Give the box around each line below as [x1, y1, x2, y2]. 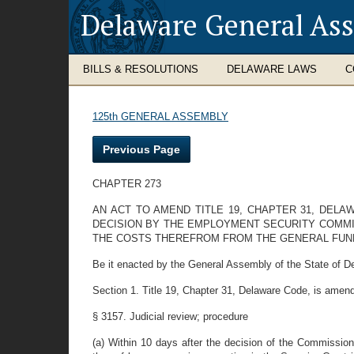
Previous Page [103, 143, 180, 156]
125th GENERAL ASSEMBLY [92, 111, 228, 122]
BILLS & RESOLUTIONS [83, 63, 198, 75]
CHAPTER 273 [92, 178, 161, 190]
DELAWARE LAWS [227, 63, 317, 75]
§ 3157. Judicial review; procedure [92, 311, 248, 322]
